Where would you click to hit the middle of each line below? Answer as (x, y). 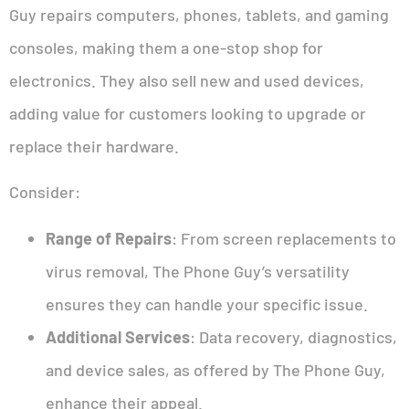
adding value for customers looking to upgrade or (188, 114)
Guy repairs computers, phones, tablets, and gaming (199, 15)
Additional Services (118, 336)
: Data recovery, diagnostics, (294, 336)
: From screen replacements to (284, 238)
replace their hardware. (94, 147)
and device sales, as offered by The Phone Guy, (215, 369)
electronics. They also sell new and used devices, (187, 81)
